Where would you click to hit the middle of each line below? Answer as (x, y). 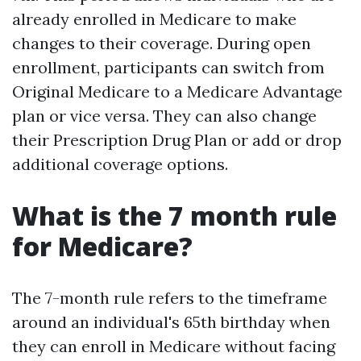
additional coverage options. (120, 164)
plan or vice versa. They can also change (164, 116)
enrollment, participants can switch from (168, 67)
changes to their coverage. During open (162, 43)
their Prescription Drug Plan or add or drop (177, 140)
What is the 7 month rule (174, 216)
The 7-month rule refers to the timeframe (170, 298)
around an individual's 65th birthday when (171, 322)
